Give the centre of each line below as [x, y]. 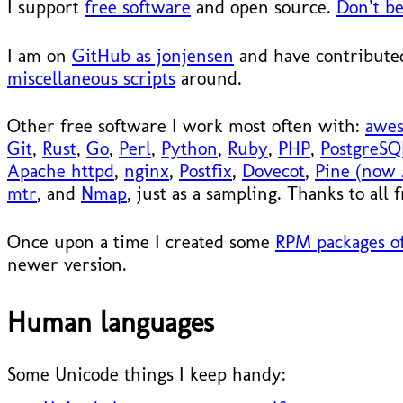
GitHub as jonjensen [153, 55]
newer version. [67, 264]
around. [209, 77]
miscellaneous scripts [91, 77]
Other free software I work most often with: [186, 126]
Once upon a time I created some [141, 242]
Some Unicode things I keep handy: [147, 373]
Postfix [206, 171]
